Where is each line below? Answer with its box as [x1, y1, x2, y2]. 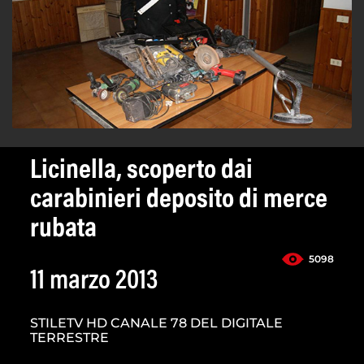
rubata [30, 216, 97, 245]
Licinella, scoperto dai [30, 158, 253, 186]
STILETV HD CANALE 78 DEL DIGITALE [30, 315, 283, 331]
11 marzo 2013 [30, 268, 158, 297]
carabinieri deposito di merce [30, 187, 327, 215]
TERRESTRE [30, 330, 109, 346]
